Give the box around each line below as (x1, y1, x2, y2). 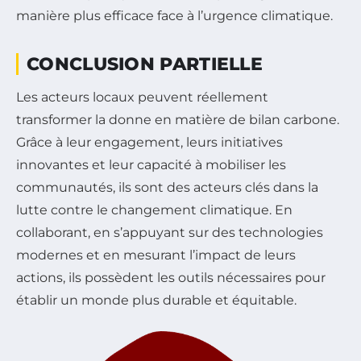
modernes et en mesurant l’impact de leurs (16, 247, 296, 263)
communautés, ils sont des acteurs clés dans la (16, 180, 318, 196)
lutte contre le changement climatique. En (16, 202, 293, 218)
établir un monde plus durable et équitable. (16, 293, 297, 309)
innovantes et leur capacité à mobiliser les (16, 157, 286, 173)
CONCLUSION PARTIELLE (27, 53, 263, 76)
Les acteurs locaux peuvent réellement (16, 89, 268, 106)
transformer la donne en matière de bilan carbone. (16, 112, 339, 128)
